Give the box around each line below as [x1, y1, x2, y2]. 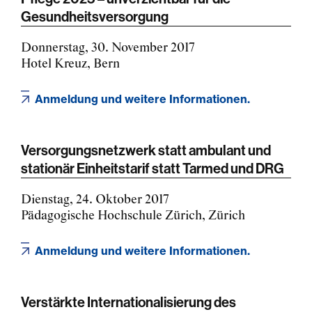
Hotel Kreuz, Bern [21, 56, 120, 72]
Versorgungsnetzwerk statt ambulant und [21, 141, 271, 159]
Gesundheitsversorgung [21, 7, 169, 25]
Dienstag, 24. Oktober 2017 [21, 192, 169, 208]
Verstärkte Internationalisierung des [21, 292, 236, 311]
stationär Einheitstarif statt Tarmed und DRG [21, 159, 284, 177]
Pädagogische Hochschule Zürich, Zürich [21, 208, 245, 224]
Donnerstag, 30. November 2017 [21, 40, 195, 56]
